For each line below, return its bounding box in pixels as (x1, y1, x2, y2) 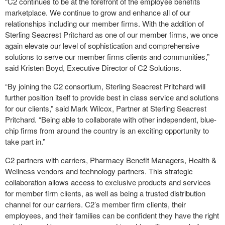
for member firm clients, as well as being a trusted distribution (5, 188, 205, 198)
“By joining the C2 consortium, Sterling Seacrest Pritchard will (5, 81, 205, 91)
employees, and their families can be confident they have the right (5, 210, 219, 220)
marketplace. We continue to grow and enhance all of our (5, 7, 190, 18)
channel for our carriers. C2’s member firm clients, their (5, 199, 186, 209)
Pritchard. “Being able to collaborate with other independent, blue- (5, 114, 216, 125)
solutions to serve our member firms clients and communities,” (5, 51, 209, 62)
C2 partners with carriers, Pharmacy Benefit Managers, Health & (5, 155, 216, 165)
